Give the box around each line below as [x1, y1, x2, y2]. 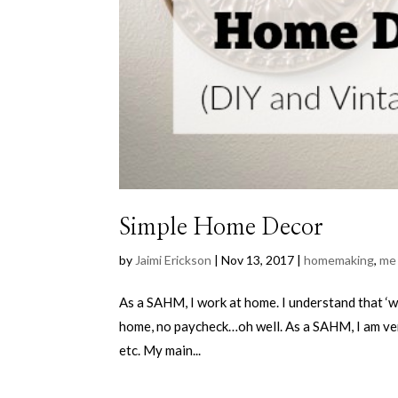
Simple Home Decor [119, 216, 324, 240]
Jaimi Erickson [135, 252, 212, 268]
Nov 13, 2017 [221, 252, 295, 268]
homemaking [304, 252, 375, 268]
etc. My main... [119, 342, 202, 359]
